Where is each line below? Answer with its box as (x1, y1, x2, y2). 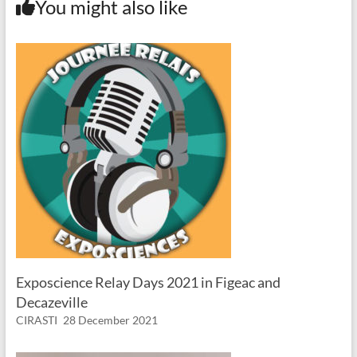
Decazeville (15, 293, 88, 312)
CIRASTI (15, 313, 57, 328)
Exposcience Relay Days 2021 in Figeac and (15, 273, 280, 292)
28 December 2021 (62, 313, 158, 328)
